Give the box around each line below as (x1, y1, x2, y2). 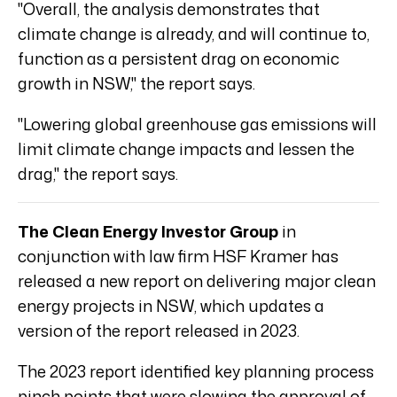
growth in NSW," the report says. (18, 71, 255, 95)
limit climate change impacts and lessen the (18, 136, 354, 160)
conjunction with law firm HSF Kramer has (18, 244, 339, 268)
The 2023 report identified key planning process (18, 359, 374, 383)
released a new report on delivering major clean (18, 269, 376, 292)
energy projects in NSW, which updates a (18, 293, 324, 317)
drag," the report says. (18, 161, 178, 185)
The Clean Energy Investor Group (18, 219, 278, 243)
